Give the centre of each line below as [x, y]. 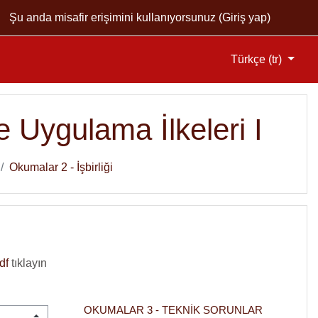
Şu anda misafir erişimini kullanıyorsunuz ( [116, 17]
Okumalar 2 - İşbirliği [61, 167]
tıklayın [27, 263]
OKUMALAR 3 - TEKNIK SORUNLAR [173, 309]
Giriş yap [245, 17]
